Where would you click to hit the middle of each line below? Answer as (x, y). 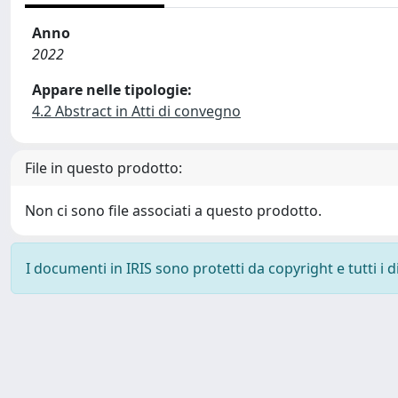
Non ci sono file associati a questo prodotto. (173, 211)
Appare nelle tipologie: (112, 90)
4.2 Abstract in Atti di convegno (136, 111)
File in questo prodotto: (103, 168)
